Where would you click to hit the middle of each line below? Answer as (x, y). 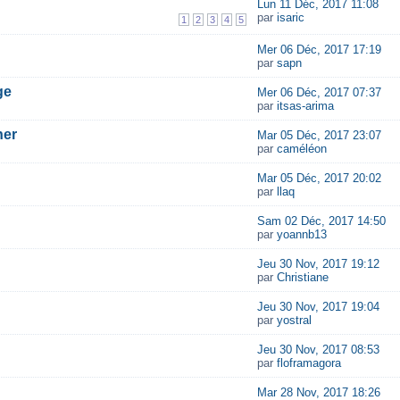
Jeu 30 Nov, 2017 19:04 (318, 307)
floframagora (308, 363)
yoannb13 (301, 234)
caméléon (301, 149)
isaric (290, 17)
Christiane (302, 277)
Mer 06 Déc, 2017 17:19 (319, 50)
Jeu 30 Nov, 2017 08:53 (318, 350)
